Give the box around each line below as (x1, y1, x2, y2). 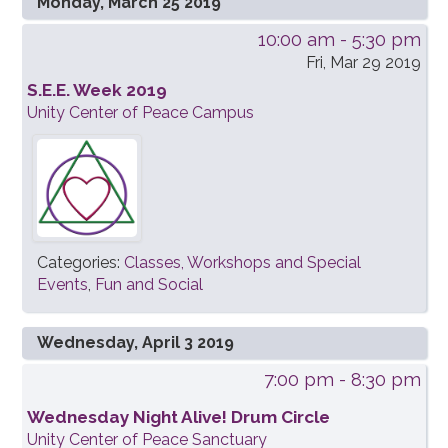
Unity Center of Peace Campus (27, 103, 255, 123)
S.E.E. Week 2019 (27, 80, 168, 101)
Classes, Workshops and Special (124, 253, 362, 273)
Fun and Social (95, 275, 204, 295)
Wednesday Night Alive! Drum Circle (27, 407, 331, 428)
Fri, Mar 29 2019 (305, 53, 421, 73)
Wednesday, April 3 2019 (37, 333, 235, 353)
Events (37, 275, 89, 295)
